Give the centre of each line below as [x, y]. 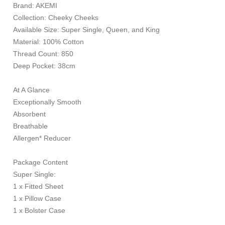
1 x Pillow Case [36, 198]
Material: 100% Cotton [48, 42]
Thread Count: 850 [42, 54]
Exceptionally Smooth [46, 102]
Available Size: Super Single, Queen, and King [86, 30]
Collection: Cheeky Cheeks [55, 18]
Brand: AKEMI [34, 6]
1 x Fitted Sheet [37, 186]
